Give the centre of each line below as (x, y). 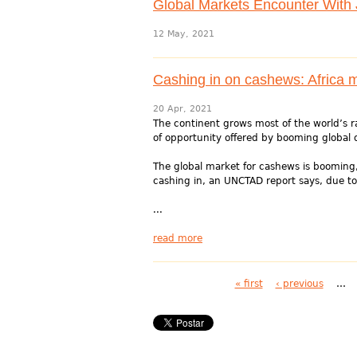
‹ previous (299, 284)
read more (178, 238)
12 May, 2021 (184, 34)
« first (249, 284)
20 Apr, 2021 (182, 109)
